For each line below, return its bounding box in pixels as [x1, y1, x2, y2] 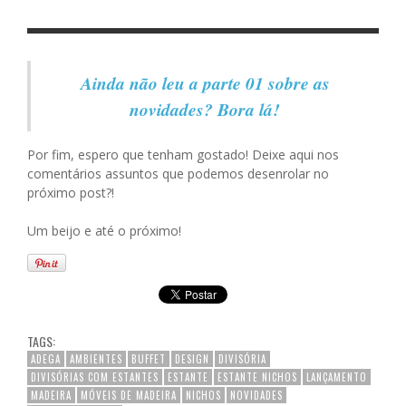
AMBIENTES [70, 351, 122, 366]
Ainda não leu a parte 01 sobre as [80, 70, 330, 95]
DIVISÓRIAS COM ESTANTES [31, 369, 159, 384]
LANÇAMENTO [306, 369, 367, 384]
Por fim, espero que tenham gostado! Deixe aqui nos [27, 145, 339, 163]
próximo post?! [27, 183, 114, 201]
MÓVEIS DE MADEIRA [81, 387, 177, 402]
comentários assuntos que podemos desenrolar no [27, 164, 329, 182]
